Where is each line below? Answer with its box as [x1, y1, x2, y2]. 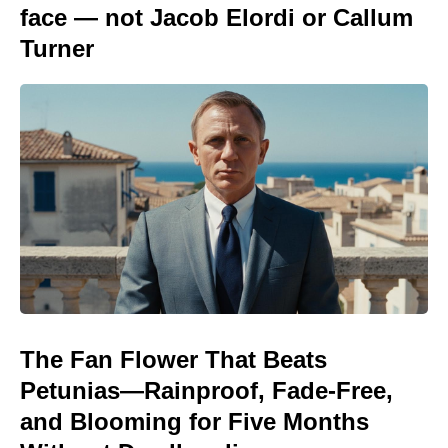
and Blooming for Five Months [20, 407, 369, 435]
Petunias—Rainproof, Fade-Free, [20, 376, 393, 404]
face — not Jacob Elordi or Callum [20, 4, 413, 32]
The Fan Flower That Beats [20, 345, 327, 373]
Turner [20, 35, 94, 63]
